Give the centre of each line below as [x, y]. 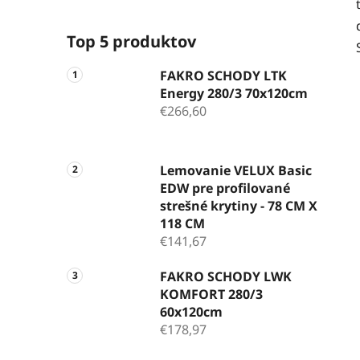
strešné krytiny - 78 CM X [239, 205]
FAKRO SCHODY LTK [223, 75]
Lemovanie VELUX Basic [236, 170]
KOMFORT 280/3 [211, 294]
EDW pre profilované [225, 188]
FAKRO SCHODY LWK [226, 276]
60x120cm [191, 311]
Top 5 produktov [131, 41]
